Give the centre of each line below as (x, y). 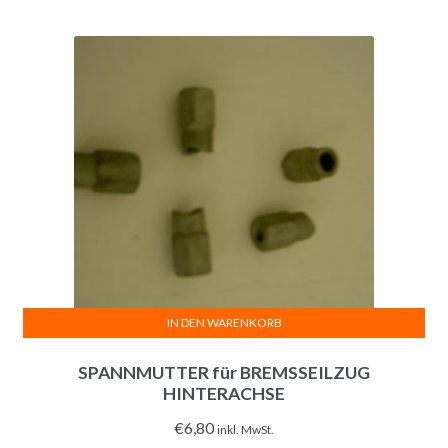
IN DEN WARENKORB (224, 323)
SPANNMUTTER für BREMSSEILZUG (224, 372)
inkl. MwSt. (245, 429)
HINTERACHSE (224, 393)
